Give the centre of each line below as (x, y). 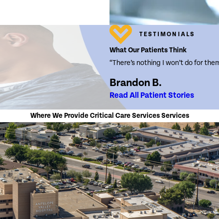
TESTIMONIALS (167, 34)
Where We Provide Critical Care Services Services (109, 115)
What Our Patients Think (148, 50)
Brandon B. (136, 83)
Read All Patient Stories (152, 96)
